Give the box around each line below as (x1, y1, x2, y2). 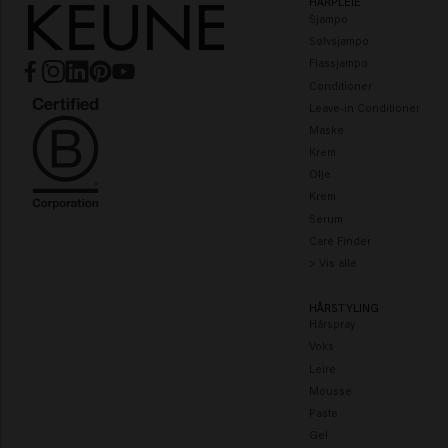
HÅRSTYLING (309, 299, 380, 315)
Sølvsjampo (309, 33, 370, 49)
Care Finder (309, 232, 372, 248)
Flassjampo (309, 55, 369, 71)
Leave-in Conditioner (309, 99, 421, 115)
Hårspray (309, 316, 356, 332)
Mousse (309, 382, 353, 398)
